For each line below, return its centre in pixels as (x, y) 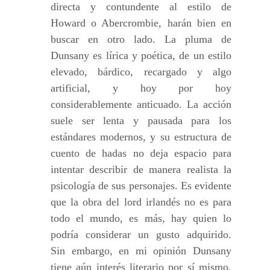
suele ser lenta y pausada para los (141, 121)
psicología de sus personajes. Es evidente (141, 186)
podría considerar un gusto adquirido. (141, 234)
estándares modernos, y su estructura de (141, 137)
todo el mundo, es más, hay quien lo (141, 218)
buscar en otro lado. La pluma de (141, 39)
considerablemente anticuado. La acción (141, 104)
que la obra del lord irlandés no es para (141, 202)
